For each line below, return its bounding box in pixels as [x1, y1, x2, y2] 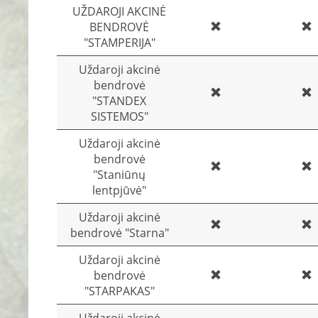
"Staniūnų [93, 167, 146, 182]
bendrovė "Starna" [70, 225, 169, 241]
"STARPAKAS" [84, 283, 155, 299]
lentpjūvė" [92, 182, 146, 198]
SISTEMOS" [90, 109, 148, 124]
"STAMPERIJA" [83, 35, 155, 50]
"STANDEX [92, 93, 146, 109]
